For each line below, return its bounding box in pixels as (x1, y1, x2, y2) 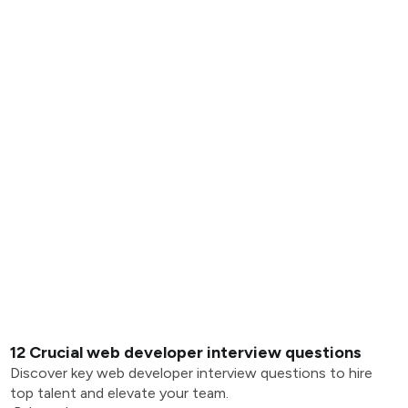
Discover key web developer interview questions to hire (9, 364, 372, 382)
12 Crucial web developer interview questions (9, 342, 362, 362)
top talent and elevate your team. (9, 384, 229, 402)
